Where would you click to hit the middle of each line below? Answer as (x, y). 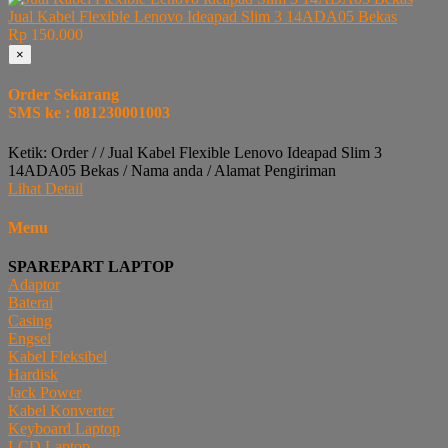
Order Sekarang (63, 95)
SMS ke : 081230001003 (89, 113)
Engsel (29, 339)
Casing (30, 321)
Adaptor (34, 285)
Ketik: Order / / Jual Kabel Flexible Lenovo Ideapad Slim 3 (195, 152)
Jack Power (44, 393)
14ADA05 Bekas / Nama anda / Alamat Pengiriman (172, 170)
